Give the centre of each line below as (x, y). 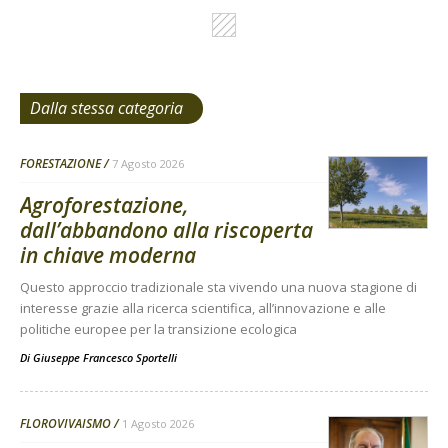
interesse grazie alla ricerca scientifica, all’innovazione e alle (203, 308)
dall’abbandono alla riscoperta (166, 230)
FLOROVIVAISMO (65, 424)
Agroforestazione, (104, 205)
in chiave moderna (108, 255)
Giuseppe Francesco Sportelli (105, 358)
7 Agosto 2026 (148, 164)
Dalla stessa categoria (106, 108)
